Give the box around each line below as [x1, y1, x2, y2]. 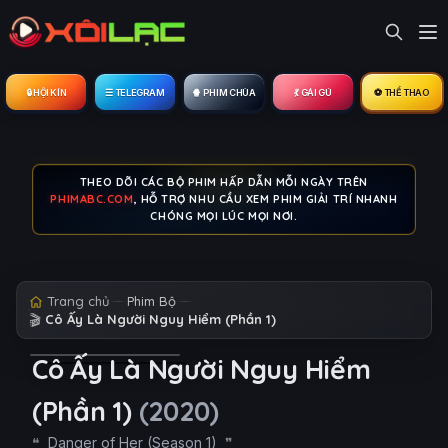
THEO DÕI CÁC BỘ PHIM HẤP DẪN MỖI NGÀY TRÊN [79, 175, 369, 189]
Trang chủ [47, 293, 109, 309]
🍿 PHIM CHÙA [192, 86, 256, 98]
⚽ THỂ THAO [374, 86, 430, 98]
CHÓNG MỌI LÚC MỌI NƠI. [150, 209, 298, 223]
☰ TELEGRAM [105, 86, 165, 98]
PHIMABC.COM [50, 192, 134, 206]
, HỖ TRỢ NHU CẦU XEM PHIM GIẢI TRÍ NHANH [133, 192, 398, 206]
